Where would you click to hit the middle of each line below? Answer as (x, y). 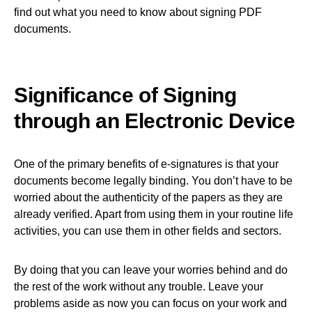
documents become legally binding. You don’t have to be (153, 180)
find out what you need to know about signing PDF (138, 12)
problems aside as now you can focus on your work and (150, 303)
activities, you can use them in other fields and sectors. (148, 231)
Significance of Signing (125, 95)
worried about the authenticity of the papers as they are (148, 197)
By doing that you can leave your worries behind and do (151, 270)
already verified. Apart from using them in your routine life (154, 214)
